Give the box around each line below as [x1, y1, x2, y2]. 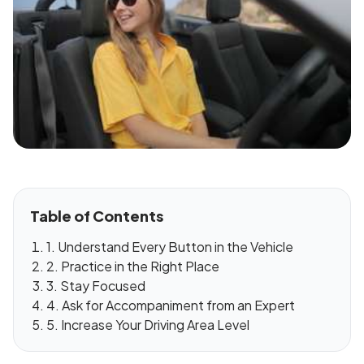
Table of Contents [30, 206, 163, 226]
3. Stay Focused [46, 277, 145, 295]
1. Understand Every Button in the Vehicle [46, 238, 293, 256]
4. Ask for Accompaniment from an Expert [46, 297, 295, 314]
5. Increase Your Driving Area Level [46, 316, 249, 334]
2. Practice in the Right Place [46, 258, 219, 275]
